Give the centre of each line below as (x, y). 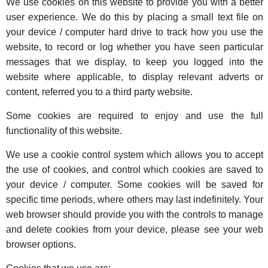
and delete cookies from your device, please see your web (135, 229)
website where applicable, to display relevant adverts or (135, 77)
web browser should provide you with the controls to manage (135, 214)
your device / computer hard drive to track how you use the (135, 32)
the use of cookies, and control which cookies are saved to (135, 170)
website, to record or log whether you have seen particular (135, 47)
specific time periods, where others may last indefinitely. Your (135, 200)
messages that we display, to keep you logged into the (135, 62)
